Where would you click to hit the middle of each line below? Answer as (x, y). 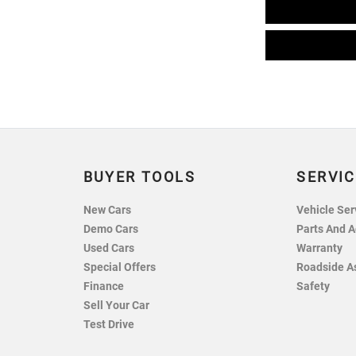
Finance (103, 287)
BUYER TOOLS (139, 178)
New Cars (107, 211)
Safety (313, 287)
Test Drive (108, 325)
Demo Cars (110, 230)
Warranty (320, 249)
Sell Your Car (116, 306)
